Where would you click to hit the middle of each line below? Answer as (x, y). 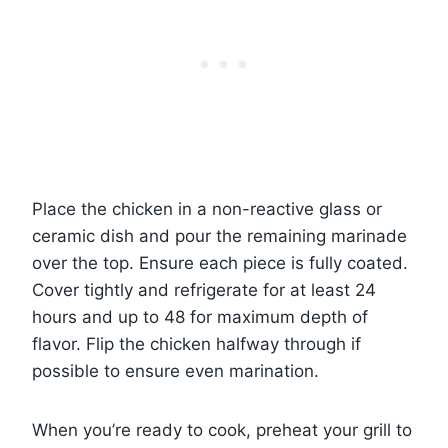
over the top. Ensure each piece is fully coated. (220, 263)
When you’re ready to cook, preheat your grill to (222, 430)
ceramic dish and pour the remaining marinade (219, 236)
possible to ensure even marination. (175, 371)
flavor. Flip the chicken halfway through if (196, 344)
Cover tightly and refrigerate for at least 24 (204, 290)
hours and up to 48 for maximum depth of (200, 317)
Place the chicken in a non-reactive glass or (207, 209)
